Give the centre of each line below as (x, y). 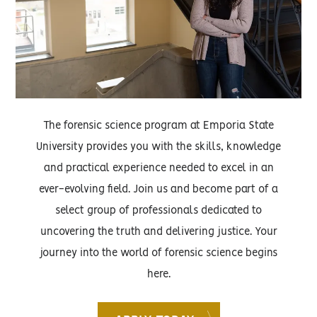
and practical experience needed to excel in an (158, 168)
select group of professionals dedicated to (158, 211)
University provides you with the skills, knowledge (158, 147)
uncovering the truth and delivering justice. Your (158, 232)
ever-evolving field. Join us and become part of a (158, 189)
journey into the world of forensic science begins (158, 253)
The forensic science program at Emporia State (158, 126)
